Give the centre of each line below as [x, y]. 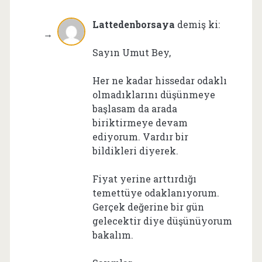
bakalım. [113, 235]
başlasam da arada [135, 108]
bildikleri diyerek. [135, 150]
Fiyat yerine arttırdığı [144, 178]
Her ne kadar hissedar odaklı [159, 80]
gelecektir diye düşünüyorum [162, 220]
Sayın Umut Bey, [131, 52]
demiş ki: [198, 24]
